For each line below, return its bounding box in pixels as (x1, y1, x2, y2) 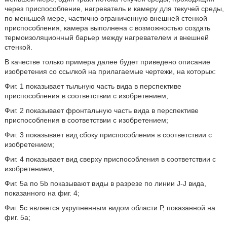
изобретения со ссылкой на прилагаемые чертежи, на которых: (4, 67, 216, 75)
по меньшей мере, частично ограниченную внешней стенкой (4, 14, 207, 22)
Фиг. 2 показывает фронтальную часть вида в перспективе (4, 106, 199, 115)
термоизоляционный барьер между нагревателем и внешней (4, 33, 209, 42)
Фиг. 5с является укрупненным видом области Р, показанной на (4, 204, 215, 212)
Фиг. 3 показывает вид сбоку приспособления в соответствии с (4, 131, 212, 139)
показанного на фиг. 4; (4, 189, 80, 197)
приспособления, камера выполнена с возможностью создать (4, 24, 210, 32)
